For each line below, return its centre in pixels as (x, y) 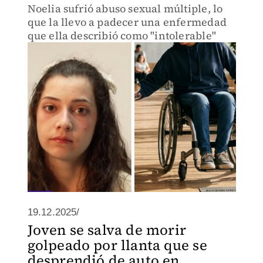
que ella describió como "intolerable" (122, 36)
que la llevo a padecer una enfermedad (127, 22)
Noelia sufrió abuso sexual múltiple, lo (125, 9)
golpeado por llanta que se (117, 245)
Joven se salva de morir (107, 230)
